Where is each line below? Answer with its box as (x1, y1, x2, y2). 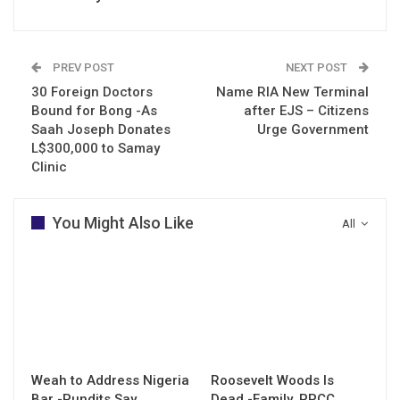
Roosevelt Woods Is (211, 371, 334, 388)
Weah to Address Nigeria (31, 371, 189, 388)
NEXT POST (286, 60, 350, 74)
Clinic (31, 158, 67, 175)
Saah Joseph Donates (31, 121, 171, 137)
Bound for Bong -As (31, 102, 157, 119)
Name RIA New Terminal (216, 83, 369, 100)
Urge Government (257, 121, 369, 137)
